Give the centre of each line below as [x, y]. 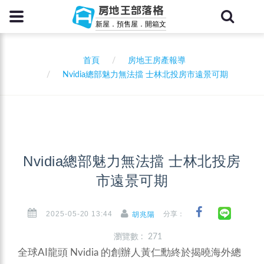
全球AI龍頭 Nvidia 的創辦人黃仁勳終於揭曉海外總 [129, 253]
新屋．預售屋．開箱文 [131, 24]
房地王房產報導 [157, 61]
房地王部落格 [131, 10]
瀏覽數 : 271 [138, 237]
